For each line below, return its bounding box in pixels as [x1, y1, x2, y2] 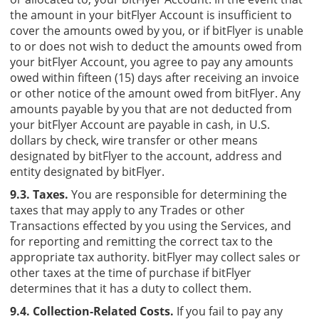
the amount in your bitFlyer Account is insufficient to [10, 6, 292, 23]
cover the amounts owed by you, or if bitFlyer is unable [10, 22, 303, 38]
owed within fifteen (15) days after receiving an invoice [10, 69, 299, 85]
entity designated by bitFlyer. [10, 163, 164, 179]
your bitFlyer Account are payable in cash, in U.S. [10, 116, 270, 132]
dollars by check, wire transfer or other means [10, 132, 258, 148]
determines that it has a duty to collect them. [10, 280, 251, 296]
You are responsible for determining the [71, 186, 287, 202]
